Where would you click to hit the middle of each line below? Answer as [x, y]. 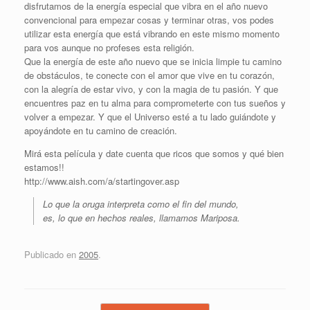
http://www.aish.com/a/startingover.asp [102, 181]
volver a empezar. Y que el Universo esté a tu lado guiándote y [150, 117]
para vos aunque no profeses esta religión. [109, 48]
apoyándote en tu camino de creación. [101, 131]
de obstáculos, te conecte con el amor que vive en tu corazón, [149, 75]
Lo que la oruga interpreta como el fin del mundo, [141, 204]
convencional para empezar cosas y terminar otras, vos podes [149, 20]
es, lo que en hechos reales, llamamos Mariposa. [142, 218]
